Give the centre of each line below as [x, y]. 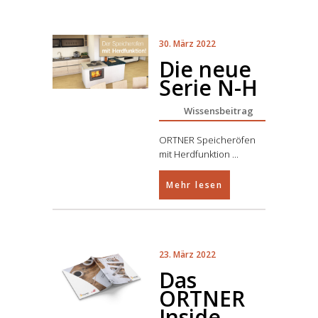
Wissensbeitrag [219, 111]
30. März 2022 [187, 44]
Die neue [205, 69]
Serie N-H [208, 88]
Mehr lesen [194, 185]
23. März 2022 [187, 254]
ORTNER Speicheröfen [207, 140]
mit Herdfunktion [196, 154]
